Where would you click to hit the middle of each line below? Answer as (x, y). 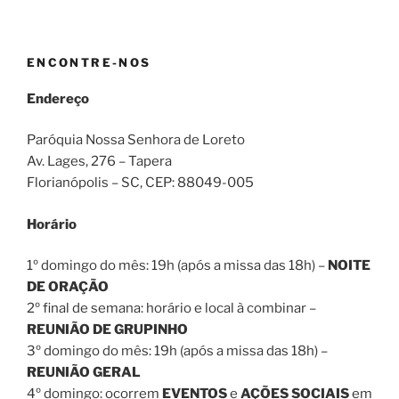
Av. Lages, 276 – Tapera (99, 162)
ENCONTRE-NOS (89, 63)
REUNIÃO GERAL (84, 373)
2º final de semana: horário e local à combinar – (171, 309)
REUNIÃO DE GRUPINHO (107, 330)
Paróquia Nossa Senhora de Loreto (136, 140)
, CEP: (159, 183)
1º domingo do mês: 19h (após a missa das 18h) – (177, 266)
